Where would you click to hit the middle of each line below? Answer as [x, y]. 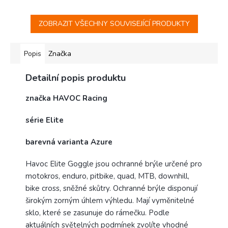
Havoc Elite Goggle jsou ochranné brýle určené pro [114, 164]
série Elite [45, 120]
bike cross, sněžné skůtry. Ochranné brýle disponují [111, 189]
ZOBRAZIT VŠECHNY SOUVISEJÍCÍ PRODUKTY [114, 24]
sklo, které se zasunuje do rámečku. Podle [97, 213]
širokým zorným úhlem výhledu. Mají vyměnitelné [110, 201]
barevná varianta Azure [69, 142]
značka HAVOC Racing [66, 98]
